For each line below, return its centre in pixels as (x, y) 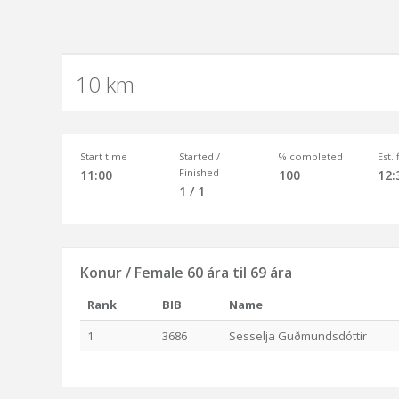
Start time (104, 156)
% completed (310, 156)
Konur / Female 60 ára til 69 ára (186, 273)
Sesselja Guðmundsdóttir (298, 336)
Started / (200, 156)
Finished (199, 172)
